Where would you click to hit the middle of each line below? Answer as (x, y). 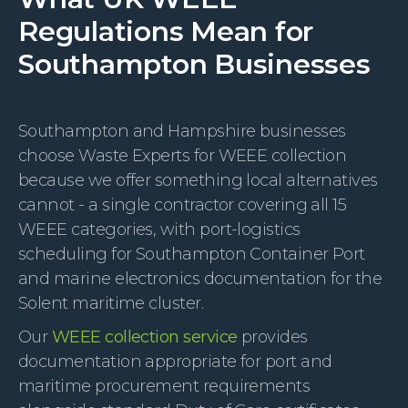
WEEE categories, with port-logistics (159, 229)
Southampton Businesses (194, 64)
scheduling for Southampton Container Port (192, 254)
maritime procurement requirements (164, 386)
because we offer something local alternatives (198, 180)
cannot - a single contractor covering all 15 (183, 204)
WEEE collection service (144, 337)
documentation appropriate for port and (175, 361)
